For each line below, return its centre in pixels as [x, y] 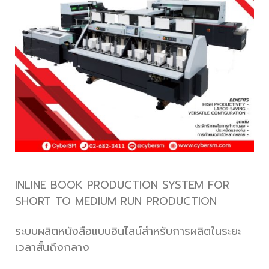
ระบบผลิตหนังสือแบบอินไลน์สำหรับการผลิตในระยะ [128, 231]
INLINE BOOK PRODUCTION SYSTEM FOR [122, 185]
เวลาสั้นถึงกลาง [52, 247]
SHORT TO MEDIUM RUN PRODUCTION [116, 201]
